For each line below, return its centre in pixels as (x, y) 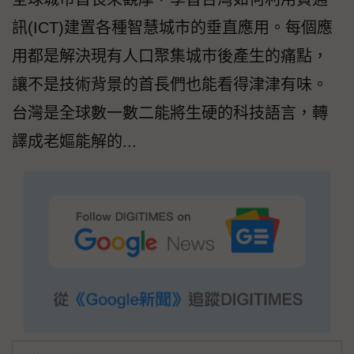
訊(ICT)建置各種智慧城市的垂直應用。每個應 (172, 28)
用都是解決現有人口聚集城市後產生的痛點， (170, 56)
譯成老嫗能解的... (74, 142)
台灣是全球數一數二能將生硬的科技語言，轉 (170, 113)
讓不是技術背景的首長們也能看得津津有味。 (170, 85)
